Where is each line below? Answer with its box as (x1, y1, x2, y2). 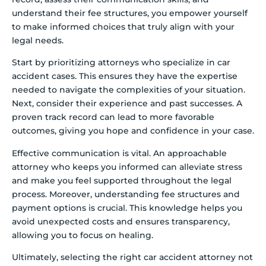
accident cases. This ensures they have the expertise (12, 71, 237, 82)
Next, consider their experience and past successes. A (12, 98, 242, 109)
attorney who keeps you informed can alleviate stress (12, 161, 242, 172)
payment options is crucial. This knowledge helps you (12, 202, 242, 213)
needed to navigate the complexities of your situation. (12, 84, 245, 96)
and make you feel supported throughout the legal (12, 175, 232, 186)
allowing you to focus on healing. (12, 229, 153, 240)
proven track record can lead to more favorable (12, 112, 214, 123)
